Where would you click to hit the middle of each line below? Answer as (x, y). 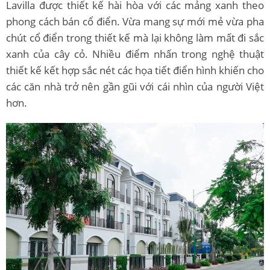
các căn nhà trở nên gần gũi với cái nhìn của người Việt (135, 86)
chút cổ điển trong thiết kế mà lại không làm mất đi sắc (135, 37)
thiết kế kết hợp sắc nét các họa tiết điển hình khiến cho (135, 70)
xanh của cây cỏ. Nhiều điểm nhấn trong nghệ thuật (135, 54)
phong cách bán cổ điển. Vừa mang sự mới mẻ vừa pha (135, 21)
